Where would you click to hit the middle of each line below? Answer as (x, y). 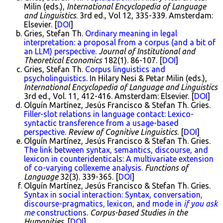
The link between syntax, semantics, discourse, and (116, 150)
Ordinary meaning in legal (131, 33)
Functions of (167, 168)
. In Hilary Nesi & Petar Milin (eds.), (147, 78)
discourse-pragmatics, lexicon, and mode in (104, 204)
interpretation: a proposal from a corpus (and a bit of (120, 42)
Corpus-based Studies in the (139, 213)
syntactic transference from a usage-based (101, 123)
